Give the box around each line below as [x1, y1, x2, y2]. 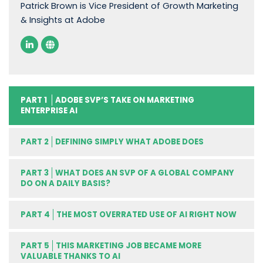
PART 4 [20, 208, 50, 220]
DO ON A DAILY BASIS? [20, 177, 110, 189]
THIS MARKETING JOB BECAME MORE [55, 240, 201, 251]
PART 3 [20, 167, 49, 178]
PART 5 [20, 240, 49, 251]
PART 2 [20, 136, 49, 147]
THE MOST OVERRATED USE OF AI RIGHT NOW [56, 208, 237, 220]
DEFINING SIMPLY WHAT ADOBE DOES [55, 136, 204, 147]
